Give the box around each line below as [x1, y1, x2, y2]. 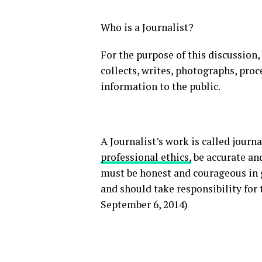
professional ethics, [101, 150, 191, 164]
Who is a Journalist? [101, 20, 194, 34]
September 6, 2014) [101, 198, 188, 211]
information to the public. [101, 80, 220, 93]
